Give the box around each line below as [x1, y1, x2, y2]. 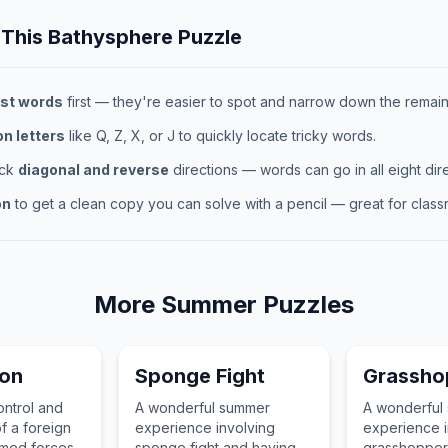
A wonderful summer [135, 399, 271, 416]
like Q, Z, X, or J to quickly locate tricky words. [65, 127, 376, 144]
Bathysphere [48, 25, 173, 49]
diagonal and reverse [18, 161, 169, 178]
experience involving [135, 419, 276, 436]
